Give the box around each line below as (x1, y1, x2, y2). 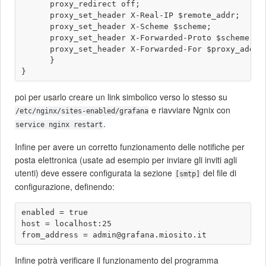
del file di (201, 167, 237, 179)
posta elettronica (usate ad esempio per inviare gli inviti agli (15, 154, 237, 166)
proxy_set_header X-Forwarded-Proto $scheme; (21, 33, 254, 43)
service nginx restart (15, 121, 103, 129)
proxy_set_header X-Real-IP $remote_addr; (21, 11, 240, 20)
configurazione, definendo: (15, 180, 115, 193)
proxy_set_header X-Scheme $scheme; (21, 22, 211, 31)
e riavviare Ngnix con (149, 104, 231, 116)
